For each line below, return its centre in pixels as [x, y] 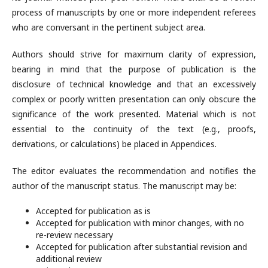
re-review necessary [74, 235]
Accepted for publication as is [93, 211]
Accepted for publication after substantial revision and [141, 247]
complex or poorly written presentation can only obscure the [134, 99]
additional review [69, 259]
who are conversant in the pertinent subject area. [109, 28]
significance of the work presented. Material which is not [134, 114]
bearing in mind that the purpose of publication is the [134, 69]
